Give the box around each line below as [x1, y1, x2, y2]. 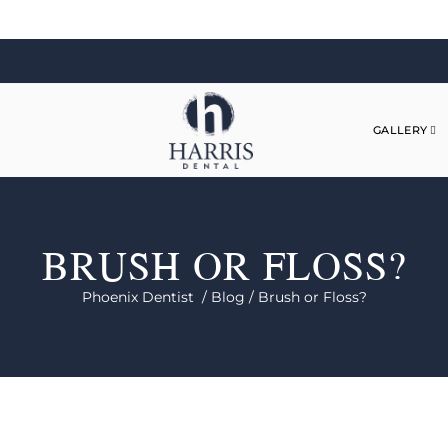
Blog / [210, 287, 258, 306]
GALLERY [372, 122, 428, 137]
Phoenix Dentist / [81, 287, 211, 306]
